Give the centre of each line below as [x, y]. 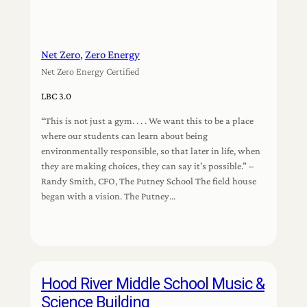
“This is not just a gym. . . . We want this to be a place [147, 121]
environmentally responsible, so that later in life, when [150, 151]
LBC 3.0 [56, 96]
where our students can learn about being [124, 136]
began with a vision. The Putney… [108, 196]
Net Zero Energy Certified [90, 71]
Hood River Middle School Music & [152, 283]
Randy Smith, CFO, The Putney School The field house [148, 181]
